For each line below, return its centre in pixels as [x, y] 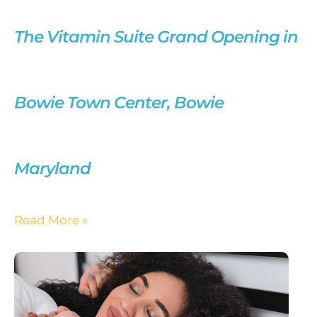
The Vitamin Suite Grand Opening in [156, 37]
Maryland [52, 169]
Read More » [51, 220]
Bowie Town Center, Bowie [119, 103]
